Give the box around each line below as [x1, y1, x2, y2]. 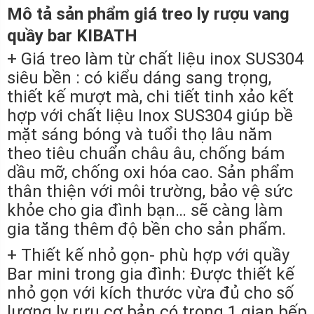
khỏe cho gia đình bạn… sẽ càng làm [7, 200, 282, 220]
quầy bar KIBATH [7, 25, 137, 46]
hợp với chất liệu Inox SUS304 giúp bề [7, 105, 293, 125]
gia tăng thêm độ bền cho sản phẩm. [7, 219, 286, 239]
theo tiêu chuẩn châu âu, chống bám [7, 143, 285, 163]
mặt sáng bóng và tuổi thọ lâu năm [7, 124, 272, 144]
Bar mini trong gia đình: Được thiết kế [7, 264, 294, 284]
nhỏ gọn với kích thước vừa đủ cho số [7, 282, 294, 303]
